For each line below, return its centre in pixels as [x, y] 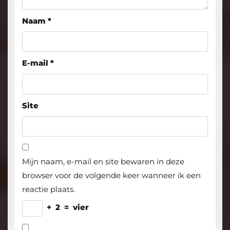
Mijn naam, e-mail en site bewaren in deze [103, 162]
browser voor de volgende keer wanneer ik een [111, 176]
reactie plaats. [48, 189]
